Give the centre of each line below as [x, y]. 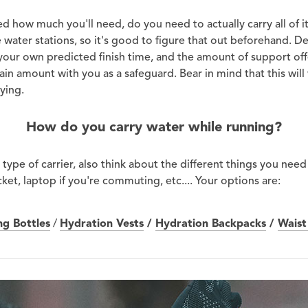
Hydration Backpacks [211, 223]
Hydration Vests [102, 223]
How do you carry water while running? [154, 126]
